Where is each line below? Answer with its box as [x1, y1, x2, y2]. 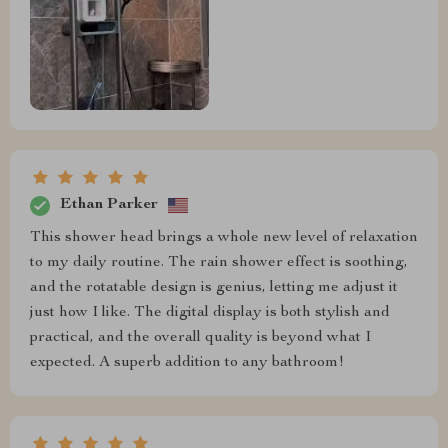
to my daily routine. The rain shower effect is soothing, [30, 254, 408, 271]
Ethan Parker [60, 197, 158, 214]
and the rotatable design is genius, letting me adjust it [30, 279, 398, 296]
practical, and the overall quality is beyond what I [30, 329, 371, 346]
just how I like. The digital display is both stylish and [30, 304, 390, 321]
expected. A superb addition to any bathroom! [30, 354, 344, 371]
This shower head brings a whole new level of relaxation [30, 229, 418, 246]
